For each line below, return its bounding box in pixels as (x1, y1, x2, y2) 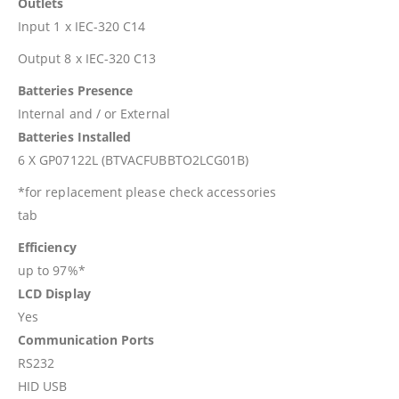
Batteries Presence (18, 81, 134, 99)
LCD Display (18, 284, 91, 302)
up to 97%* (18, 261, 85, 279)
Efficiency (18, 238, 77, 256)
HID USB (18, 377, 68, 395)
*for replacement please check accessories (18, 183, 276, 200)
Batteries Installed (18, 127, 132, 145)
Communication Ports (18, 330, 155, 348)
